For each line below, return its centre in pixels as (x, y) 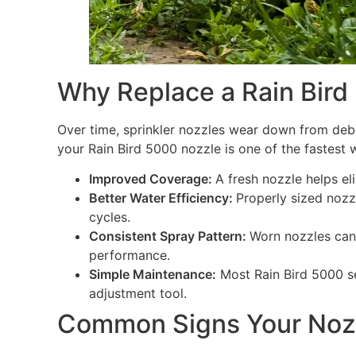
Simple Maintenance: (152, 275)
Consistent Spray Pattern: (169, 236)
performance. (129, 255)
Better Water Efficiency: (162, 198)
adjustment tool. (137, 294)
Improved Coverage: (152, 179)
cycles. (109, 217)
